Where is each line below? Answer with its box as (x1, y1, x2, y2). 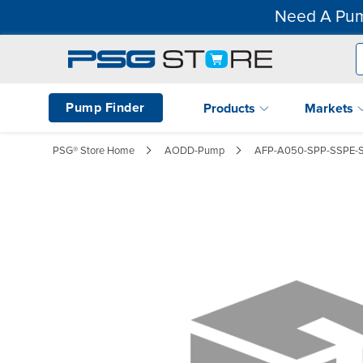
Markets (305, 100, 357, 117)
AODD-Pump (164, 143, 224, 157)
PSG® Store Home (53, 143, 135, 157)
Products (203, 100, 258, 117)
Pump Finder (66, 99, 145, 116)
